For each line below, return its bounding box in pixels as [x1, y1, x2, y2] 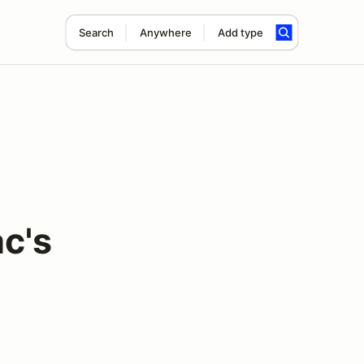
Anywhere [139, 26, 192, 39]
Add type [217, 26, 263, 39]
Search [78, 26, 114, 39]
